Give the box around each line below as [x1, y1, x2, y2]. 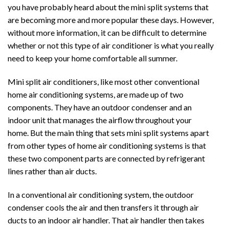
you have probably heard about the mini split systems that [8, 2, 209, 12]
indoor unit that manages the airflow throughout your [8, 115, 192, 125]
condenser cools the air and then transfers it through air [8, 202, 199, 212]
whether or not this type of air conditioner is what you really [8, 40, 214, 51]
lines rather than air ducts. [8, 166, 97, 176]
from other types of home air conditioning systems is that [8, 141, 206, 151]
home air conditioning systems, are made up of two [8, 89, 184, 100]
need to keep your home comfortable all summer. [8, 53, 177, 63]
